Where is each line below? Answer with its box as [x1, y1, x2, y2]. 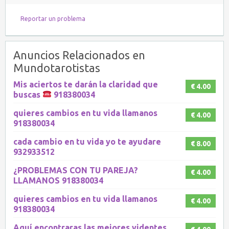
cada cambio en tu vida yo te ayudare [13, 136, 161, 146]
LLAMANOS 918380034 [13, 175, 103, 185]
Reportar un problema [20, 15, 85, 22]
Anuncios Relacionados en [13, 49, 145, 61]
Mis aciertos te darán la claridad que [13, 79, 158, 89]
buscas [13, 89, 42, 99]
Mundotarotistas [13, 61, 100, 74]
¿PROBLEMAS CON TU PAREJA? [13, 165, 138, 175]
